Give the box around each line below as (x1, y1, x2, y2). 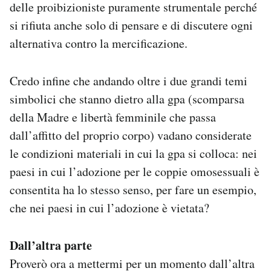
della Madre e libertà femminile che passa (10, 109, 216, 125)
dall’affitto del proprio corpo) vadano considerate (10, 127, 252, 143)
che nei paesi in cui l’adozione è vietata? (10, 200, 209, 216)
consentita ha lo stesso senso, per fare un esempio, (10, 181, 256, 198)
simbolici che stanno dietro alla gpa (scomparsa (10, 91, 244, 107)
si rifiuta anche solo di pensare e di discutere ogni (10, 17, 253, 33)
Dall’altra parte (10, 237, 92, 254)
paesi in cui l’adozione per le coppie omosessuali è (10, 163, 260, 180)
